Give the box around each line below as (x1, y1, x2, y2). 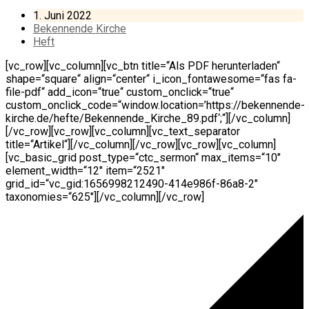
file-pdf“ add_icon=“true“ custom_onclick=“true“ (6, 85, 234, 99)
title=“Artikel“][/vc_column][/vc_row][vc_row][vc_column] (6, 137, 276, 151)
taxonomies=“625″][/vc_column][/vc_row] (6, 190, 204, 203)
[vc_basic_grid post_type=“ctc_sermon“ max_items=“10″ (6, 150, 281, 164)
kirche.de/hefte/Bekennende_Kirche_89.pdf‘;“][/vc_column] (6, 111, 290, 125)
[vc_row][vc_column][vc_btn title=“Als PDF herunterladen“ (6, 59, 280, 72)
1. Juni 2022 (33, 8, 92, 22)
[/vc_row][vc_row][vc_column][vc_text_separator (6, 124, 240, 138)
